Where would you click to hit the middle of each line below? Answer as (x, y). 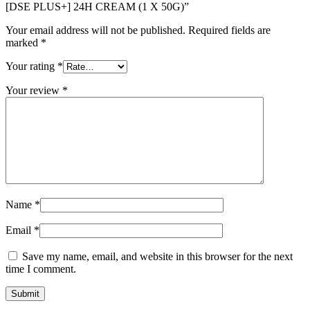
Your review (34, 90)
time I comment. (41, 268)
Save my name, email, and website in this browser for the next (157, 256)
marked (23, 42)
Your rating (31, 66)
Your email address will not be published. (95, 30)
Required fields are (229, 30)
